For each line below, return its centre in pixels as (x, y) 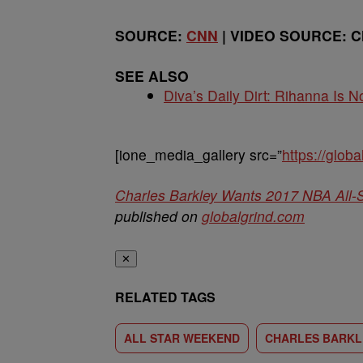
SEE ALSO (152, 75)
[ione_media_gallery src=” (199, 154)
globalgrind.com (253, 216)
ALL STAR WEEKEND (182, 337)
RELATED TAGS (165, 297)
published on (158, 216)
